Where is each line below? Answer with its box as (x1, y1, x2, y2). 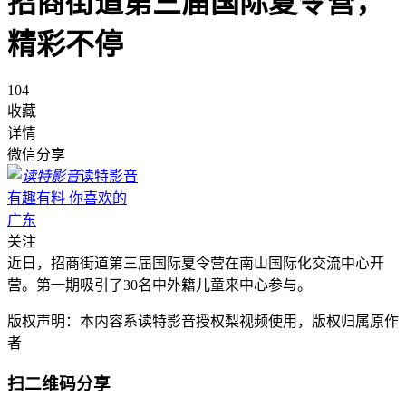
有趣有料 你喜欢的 (7, 189, 127, 206)
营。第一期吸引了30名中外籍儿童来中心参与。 (7, 276, 312, 293)
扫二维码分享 (7, 373, 111, 393)
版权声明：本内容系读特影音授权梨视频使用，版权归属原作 (7, 313, 399, 329)
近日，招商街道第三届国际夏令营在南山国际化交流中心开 (7, 255, 384, 271)
